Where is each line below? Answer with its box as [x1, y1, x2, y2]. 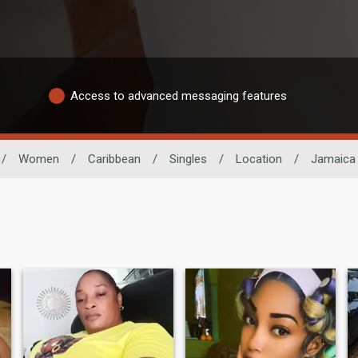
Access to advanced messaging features [70, 88, 287, 103]
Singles [169, 152, 207, 167]
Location [235, 152, 282, 167]
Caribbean [87, 152, 141, 167]
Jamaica [310, 152, 356, 167]
